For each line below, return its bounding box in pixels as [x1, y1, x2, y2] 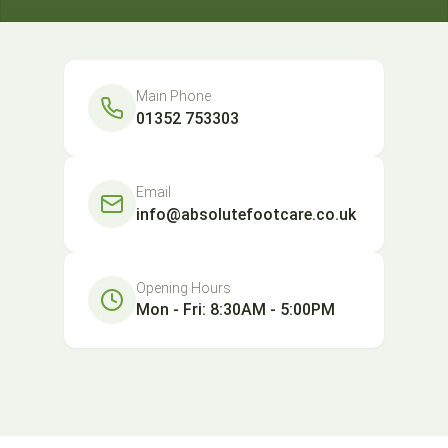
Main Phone [136, 87, 211, 104]
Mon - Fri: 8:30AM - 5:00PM [136, 300, 335, 319]
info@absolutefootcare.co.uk [136, 204, 356, 224]
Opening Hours [136, 280, 231, 296]
